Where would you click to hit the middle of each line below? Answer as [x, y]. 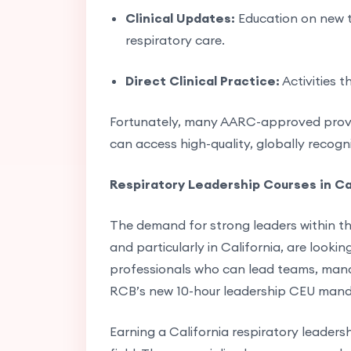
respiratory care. [175, 40]
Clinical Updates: [180, 18]
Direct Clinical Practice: [202, 80]
